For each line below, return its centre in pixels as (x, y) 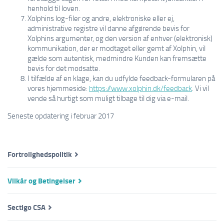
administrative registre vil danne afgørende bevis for (108, 28)
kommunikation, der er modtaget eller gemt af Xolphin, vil (116, 48)
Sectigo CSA (26, 207)
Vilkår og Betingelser (41, 180)
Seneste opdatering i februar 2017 (61, 115)
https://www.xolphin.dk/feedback (140, 88)
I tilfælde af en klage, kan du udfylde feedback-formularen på (121, 78)
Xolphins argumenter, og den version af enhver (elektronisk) (120, 38)
